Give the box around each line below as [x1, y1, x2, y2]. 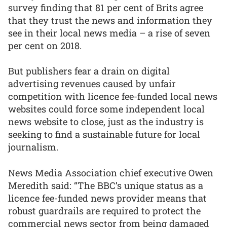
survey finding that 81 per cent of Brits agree [8, 1, 203, 14]
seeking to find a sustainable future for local [8, 128, 200, 141]
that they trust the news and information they [8, 14, 212, 26]
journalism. [8, 141, 58, 154]
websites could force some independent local [8, 103, 205, 116]
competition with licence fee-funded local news [8, 90, 217, 103]
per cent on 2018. [8, 39, 82, 52]
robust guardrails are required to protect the [8, 204, 201, 217]
